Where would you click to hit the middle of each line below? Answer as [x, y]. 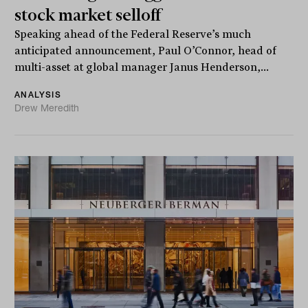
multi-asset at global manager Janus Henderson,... [142, 67]
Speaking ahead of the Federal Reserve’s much [133, 34]
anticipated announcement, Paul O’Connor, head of [146, 51]
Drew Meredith [47, 108]
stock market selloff [88, 15]
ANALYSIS [38, 94]
